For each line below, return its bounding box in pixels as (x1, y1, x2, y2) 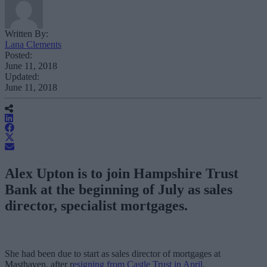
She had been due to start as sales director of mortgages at (5, 248, 221, 259)
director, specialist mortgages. (5, 197, 191, 213)
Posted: (5, 49, 32, 60)
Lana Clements (5, 39, 61, 49)
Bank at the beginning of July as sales (5, 181, 232, 197)
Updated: (5, 71, 39, 82)
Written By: (5, 28, 48, 39)
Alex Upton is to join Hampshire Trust (5, 165, 238, 181)
